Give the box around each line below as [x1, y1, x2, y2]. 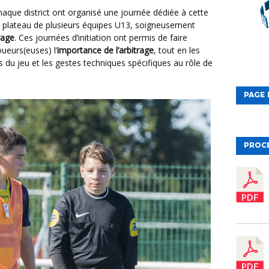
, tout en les [154, 44, 200, 56]
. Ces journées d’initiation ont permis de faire [14, 31, 187, 43]
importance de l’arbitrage [57, 44, 154, 56]
